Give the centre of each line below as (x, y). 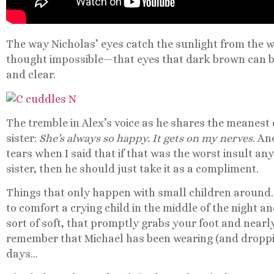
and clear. (31, 75)
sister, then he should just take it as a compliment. (132, 168)
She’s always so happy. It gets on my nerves (146, 138)
